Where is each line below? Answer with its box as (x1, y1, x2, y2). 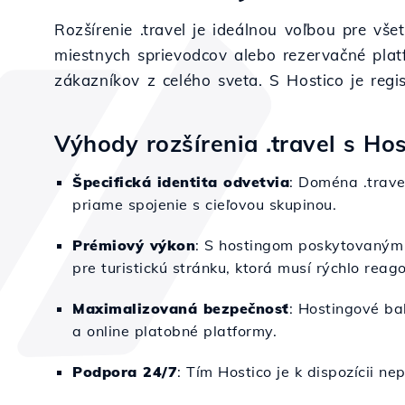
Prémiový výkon (72, 236, 195, 254)
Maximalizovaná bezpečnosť (72, 299, 289, 317)
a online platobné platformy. (72, 322, 277, 340)
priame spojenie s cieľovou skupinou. (72, 195, 336, 213)
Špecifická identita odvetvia (72, 173, 289, 191)
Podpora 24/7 (72, 363, 177, 381)
